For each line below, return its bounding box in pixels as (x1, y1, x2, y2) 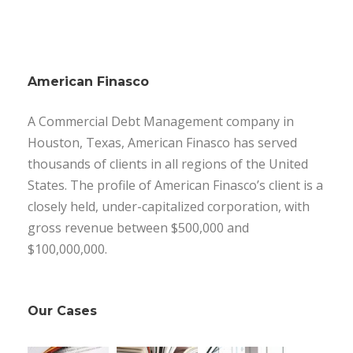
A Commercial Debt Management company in (28, 112, 294, 130)
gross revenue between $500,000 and (28, 218, 249, 236)
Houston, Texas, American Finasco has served (28, 133, 297, 151)
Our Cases (28, 303, 97, 318)
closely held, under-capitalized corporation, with (28, 197, 310, 215)
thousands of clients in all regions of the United (28, 154, 308, 173)
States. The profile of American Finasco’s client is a (28, 176, 323, 194)
